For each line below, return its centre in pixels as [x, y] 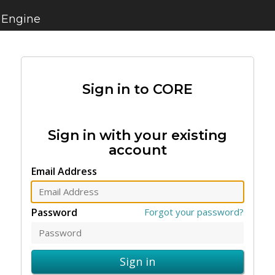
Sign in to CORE [137, 89]
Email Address [64, 171]
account [137, 150]
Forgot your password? [194, 211]
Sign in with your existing [137, 135]
